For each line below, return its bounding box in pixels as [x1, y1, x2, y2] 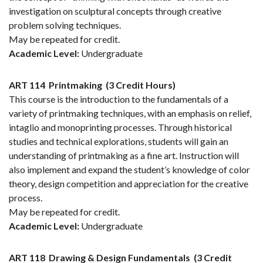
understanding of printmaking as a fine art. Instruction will [9, 150, 239, 161]
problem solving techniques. [9, 19, 121, 31]
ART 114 [9, 79, 45, 91]
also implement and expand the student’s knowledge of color [9, 164, 250, 176]
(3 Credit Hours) [106, 79, 176, 91]
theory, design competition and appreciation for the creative [9, 178, 248, 190]
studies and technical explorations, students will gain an [9, 136, 228, 147]
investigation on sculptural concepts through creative [9, 5, 221, 17]
